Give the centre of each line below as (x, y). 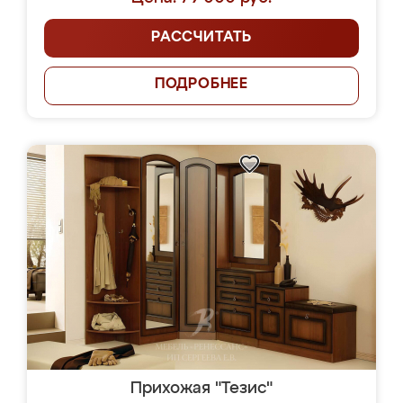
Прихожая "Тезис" (201, 389)
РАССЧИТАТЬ (201, 38)
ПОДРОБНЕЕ (201, 85)
